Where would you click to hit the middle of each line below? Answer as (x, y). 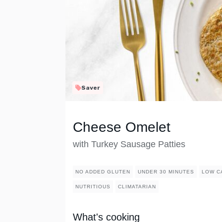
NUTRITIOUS (93, 187)
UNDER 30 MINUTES (166, 172)
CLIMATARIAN (137, 187)
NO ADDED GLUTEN (103, 172)
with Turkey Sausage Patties (129, 144)
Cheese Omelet (122, 127)
